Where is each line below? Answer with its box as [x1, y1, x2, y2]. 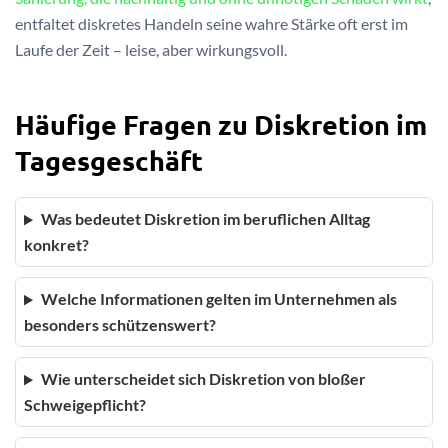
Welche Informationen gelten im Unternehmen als [40, 289, 397, 309]
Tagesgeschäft [15, 143, 203, 178]
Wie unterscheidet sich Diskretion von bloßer [40, 369, 366, 389]
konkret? [24, 235, 89, 255]
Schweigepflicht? [24, 395, 146, 415]
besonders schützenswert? [24, 315, 216, 335]
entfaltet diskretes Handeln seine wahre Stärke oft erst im [15, 13, 408, 33]
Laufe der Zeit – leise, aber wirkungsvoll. [15, 39, 287, 59]
